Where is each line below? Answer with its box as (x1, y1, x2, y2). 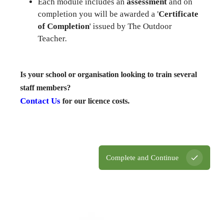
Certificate (159, 9, 198, 19)
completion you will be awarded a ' (38, 9, 159, 19)
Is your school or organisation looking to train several (20, 70, 197, 79)
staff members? (20, 83, 71, 92)
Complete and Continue (106, 153, 179, 162)
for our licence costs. (60, 97, 130, 106)
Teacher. (38, 34, 67, 44)
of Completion (38, 22, 89, 31)
